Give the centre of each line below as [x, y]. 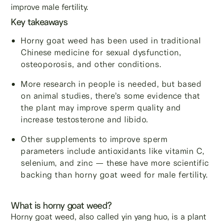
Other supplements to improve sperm [94, 139]
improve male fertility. [50, 7]
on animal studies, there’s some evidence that [110, 95]
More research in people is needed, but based [111, 84]
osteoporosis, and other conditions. [91, 64]
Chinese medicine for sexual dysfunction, [101, 52]
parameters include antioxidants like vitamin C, [113, 151]
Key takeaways [39, 22]
